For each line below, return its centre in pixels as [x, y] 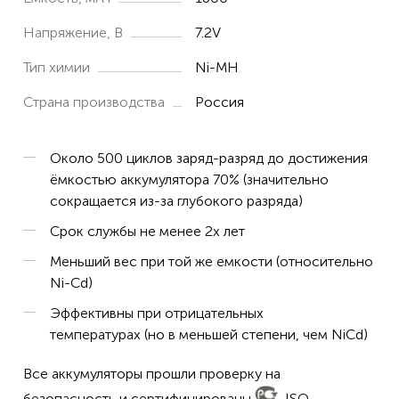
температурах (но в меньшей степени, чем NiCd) [209, 334]
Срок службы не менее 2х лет [147, 231]
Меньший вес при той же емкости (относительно [212, 261]
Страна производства [94, 102]
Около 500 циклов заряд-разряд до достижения [209, 158]
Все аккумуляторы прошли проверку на [152, 374]
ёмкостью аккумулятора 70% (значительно [189, 179]
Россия [220, 102]
